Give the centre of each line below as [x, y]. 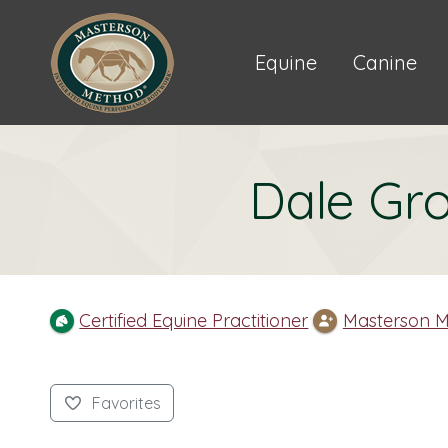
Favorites [126, 403]
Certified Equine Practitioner [194, 321]
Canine [385, 62]
